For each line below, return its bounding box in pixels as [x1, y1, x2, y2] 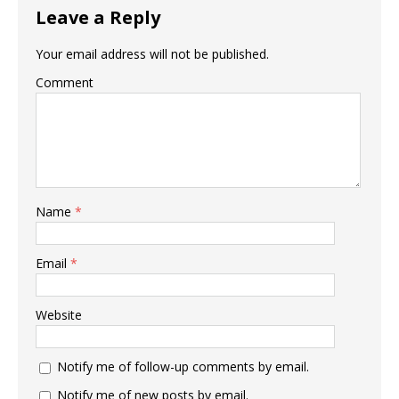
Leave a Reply [36, 5, 160, 29]
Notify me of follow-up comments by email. [57, 358, 309, 375]
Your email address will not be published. [36, 45, 269, 62]
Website [36, 306, 82, 323]
